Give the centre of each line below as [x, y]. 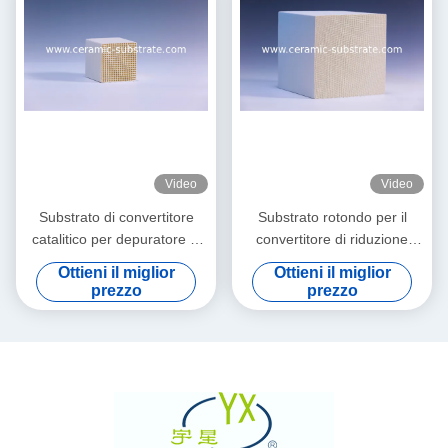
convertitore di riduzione [332, 239]
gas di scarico [116, 261]
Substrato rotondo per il [332, 217]
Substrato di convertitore [116, 217]
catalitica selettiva [332, 261]
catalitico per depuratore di [116, 239]
